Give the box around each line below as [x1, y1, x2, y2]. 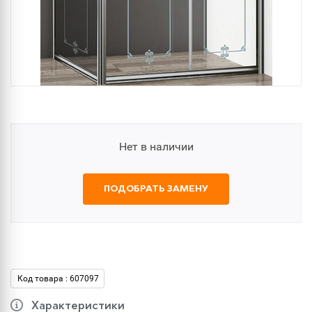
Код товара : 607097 [17, 274, 99, 283]
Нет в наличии [118, 140, 194, 153]
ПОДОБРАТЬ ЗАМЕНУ [104, 185, 208, 194]
